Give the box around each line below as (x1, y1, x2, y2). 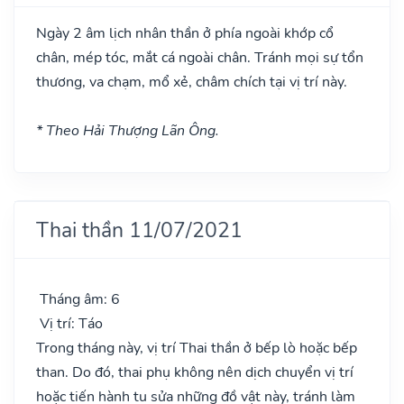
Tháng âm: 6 (36, 289, 120, 309)
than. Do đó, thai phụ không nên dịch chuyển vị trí (36, 362, 353, 382)
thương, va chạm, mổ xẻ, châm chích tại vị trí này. (36, 71, 347, 92)
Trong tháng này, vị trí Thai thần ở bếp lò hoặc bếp (36, 337, 357, 358)
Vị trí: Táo (36, 313, 103, 334)
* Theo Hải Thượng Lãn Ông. (36, 120, 219, 141)
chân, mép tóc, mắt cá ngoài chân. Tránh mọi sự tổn (36, 47, 363, 68)
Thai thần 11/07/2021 (36, 215, 243, 244)
